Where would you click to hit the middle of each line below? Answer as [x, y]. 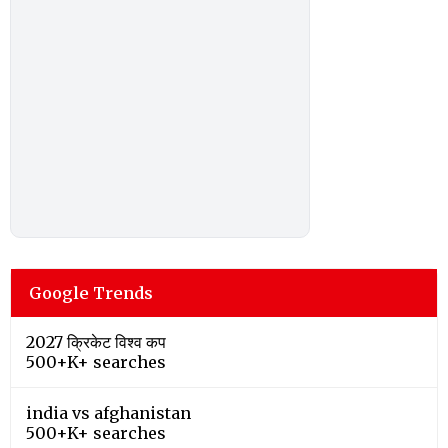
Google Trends [91, 292]
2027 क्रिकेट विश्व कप [96, 341]
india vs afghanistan [108, 412]
